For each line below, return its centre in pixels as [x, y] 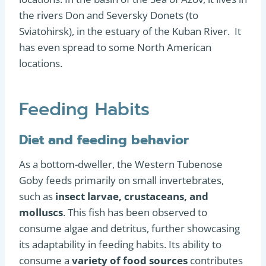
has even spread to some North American [115, 47]
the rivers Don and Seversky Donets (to [109, 15]
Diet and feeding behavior [104, 140]
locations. [41, 63]
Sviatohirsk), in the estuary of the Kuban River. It [130, 31]
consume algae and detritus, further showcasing [129, 228]
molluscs [41, 212]
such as [37, 196]
